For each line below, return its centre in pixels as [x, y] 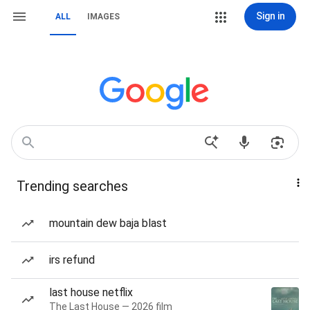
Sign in [270, 16]
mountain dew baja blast [108, 223]
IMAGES [103, 17]
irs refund [72, 260]
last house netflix [91, 292]
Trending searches [72, 186]
